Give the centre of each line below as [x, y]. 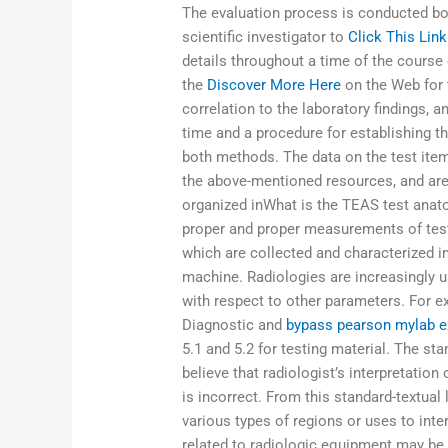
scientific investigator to [265, 36]
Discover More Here [274, 84]
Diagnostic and [234, 324]
